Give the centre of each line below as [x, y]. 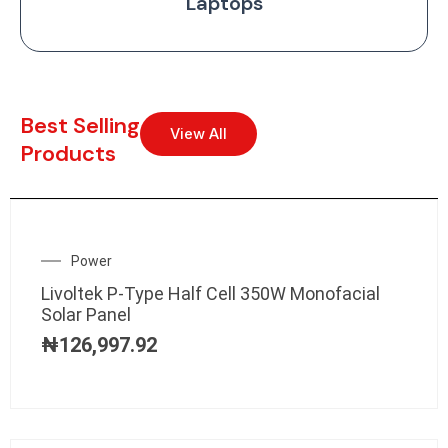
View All [198, 133]
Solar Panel [86, 314]
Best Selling [80, 125]
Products [68, 153]
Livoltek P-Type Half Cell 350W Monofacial [210, 293]
